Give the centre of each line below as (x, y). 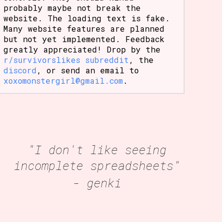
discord (20, 70)
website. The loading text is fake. (87, 18)
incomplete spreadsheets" (97, 165)
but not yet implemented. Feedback (84, 39)
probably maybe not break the (72, 7)
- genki (97, 183)
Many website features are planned (84, 28)
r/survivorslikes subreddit (66, 59)
